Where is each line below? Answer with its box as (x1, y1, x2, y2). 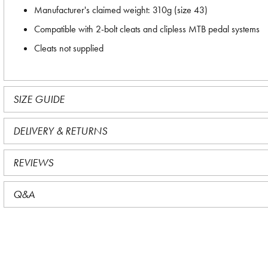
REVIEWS (13, 156, 53, 169)
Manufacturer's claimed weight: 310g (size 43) (34, 4, 208, 16)
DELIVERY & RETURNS (13, 124, 107, 138)
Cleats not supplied (34, 42, 103, 54)
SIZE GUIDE (13, 92, 65, 106)
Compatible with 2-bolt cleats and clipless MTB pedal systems (34, 23, 260, 35)
